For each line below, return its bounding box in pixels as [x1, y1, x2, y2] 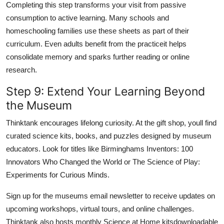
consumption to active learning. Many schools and [6, 13, 169, 22]
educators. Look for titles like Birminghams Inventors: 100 [6, 144, 193, 153]
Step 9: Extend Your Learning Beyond [6, 83, 205, 98]
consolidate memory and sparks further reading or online [6, 52, 189, 61]
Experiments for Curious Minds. [6, 170, 109, 179]
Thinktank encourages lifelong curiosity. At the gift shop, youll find [6, 118, 216, 127]
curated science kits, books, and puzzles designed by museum [6, 131, 211, 140]
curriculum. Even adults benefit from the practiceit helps [6, 39, 186, 48]
